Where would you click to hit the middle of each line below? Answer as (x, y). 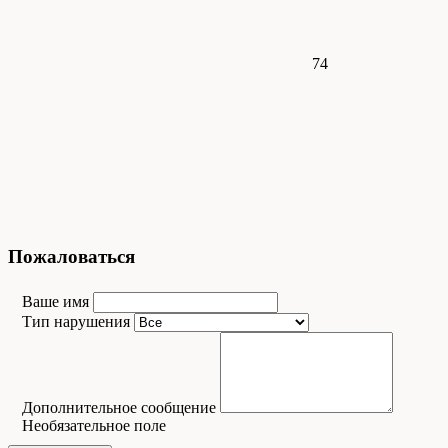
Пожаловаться (71, 256)
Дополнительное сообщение (121, 408)
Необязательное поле (94, 426)
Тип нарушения (78, 322)
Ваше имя (57, 302)
